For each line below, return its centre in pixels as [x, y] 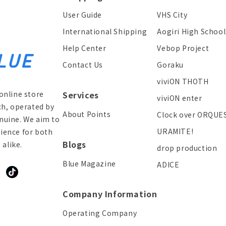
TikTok [24, 177]
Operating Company [100, 213]
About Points [87, 114]
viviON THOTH [183, 81]
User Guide [82, 15]
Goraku [171, 65]
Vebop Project [183, 48]
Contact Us [83, 65]
